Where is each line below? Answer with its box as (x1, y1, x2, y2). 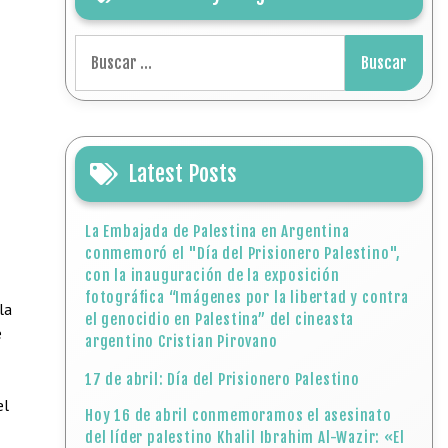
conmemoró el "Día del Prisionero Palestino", (85, 244, 402, 263)
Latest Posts (128, 160, 238, 187)
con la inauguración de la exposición (85, 266, 340, 285)
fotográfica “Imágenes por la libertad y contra (85, 288, 409, 307)
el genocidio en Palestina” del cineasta (85, 310, 355, 329)
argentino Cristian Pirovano (85, 332, 278, 351)
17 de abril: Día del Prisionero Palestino (85, 370, 360, 389)
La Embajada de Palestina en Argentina (85, 222, 350, 241)
